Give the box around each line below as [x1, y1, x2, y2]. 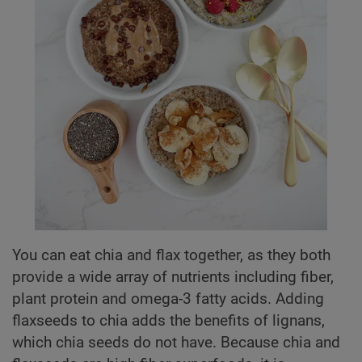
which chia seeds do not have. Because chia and [12, 334, 340, 352]
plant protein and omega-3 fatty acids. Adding [12, 290, 324, 309]
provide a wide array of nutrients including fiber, [12, 268, 334, 287]
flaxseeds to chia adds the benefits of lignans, [12, 312, 325, 330]
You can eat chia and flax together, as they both [12, 246, 330, 265]
